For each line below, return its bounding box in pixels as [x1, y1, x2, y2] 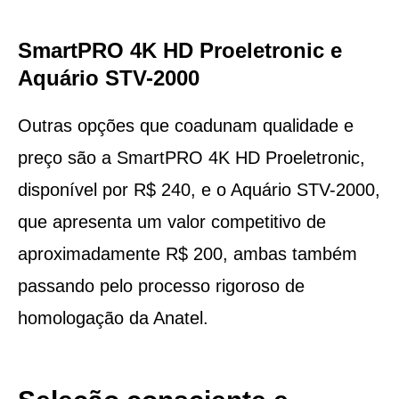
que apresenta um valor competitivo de [17, 211, 326, 232]
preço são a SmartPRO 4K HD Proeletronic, [17, 147, 365, 167]
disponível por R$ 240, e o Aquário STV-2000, [17, 179, 380, 199]
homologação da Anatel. [17, 307, 208, 328]
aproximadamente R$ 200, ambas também [17, 243, 357, 264]
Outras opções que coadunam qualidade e [17, 115, 354, 135]
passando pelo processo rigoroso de [17, 275, 305, 296]
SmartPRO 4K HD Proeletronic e [17, 37, 342, 62]
